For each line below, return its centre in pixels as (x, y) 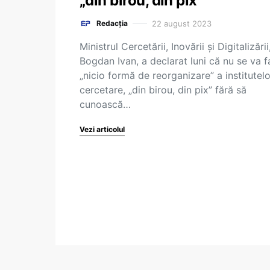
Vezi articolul (102, 129)
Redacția (112, 23)
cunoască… (105, 104)
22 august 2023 (182, 23)
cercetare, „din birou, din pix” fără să (163, 90)
